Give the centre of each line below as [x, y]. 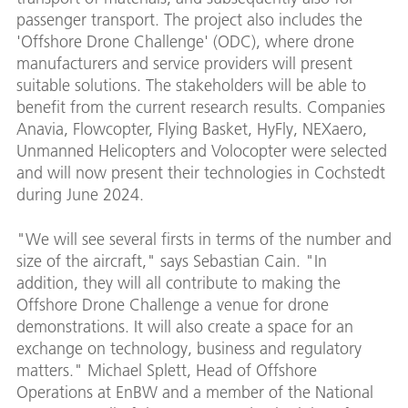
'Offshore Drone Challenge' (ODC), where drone [185, 42]
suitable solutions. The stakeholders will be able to [191, 86]
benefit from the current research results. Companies [201, 107]
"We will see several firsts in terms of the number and [204, 240]
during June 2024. [80, 195]
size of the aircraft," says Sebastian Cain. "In [172, 261]
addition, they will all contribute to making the [178, 283]
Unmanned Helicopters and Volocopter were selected [202, 151]
